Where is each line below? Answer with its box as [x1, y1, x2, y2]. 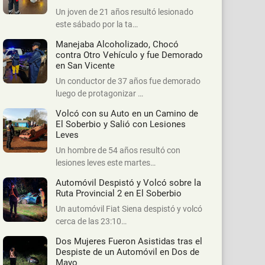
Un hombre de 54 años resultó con [56, 146, 180, 156]
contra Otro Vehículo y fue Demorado [56, 50, 203, 61]
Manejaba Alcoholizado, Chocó [56, 39, 179, 50]
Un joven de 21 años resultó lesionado [56, 7, 193, 17]
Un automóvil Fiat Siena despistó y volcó [56, 204, 202, 214]
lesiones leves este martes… [56, 158, 156, 168]
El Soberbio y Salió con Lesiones [56, 119, 186, 130]
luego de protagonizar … [56, 89, 143, 99]
